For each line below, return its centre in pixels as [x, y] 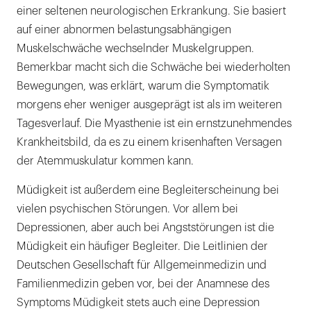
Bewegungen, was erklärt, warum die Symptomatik [143, 86]
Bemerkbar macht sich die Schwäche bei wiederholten [153, 68]
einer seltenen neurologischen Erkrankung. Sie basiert [151, 11]
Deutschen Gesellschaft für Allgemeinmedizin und [142, 266]
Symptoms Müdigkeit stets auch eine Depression [138, 303]
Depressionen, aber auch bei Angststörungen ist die [145, 228]
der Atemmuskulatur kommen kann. [105, 161]
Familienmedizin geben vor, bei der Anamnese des [143, 284]
